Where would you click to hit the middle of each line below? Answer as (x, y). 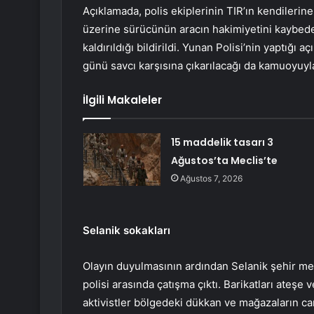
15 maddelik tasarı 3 (222, 143)
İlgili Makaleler (122, 100)
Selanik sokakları (127, 231)
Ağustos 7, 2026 (211, 179)
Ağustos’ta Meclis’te (224, 161)
